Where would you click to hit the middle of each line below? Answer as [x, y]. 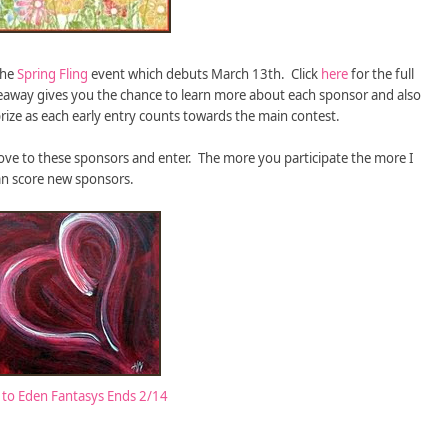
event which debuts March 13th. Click [204, 74]
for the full [381, 74]
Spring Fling [52, 74]
